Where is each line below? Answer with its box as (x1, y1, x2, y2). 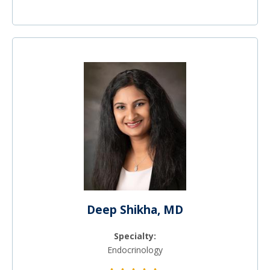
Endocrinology (107, 243, 163, 256)
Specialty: (114, 230, 156, 242)
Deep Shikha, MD (87, 201, 183, 218)
